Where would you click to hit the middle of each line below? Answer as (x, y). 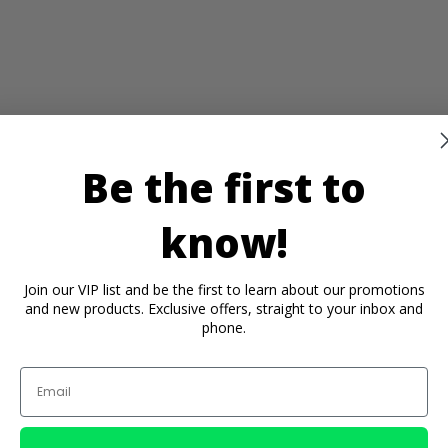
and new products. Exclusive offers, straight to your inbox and (224, 308)
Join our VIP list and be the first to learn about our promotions (224, 289)
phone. (224, 327)
